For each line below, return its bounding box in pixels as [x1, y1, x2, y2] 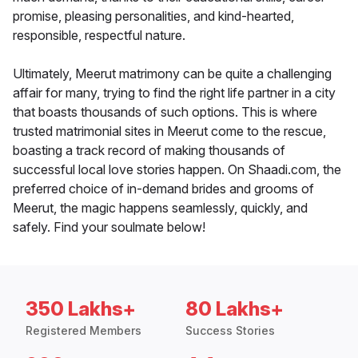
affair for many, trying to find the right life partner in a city [13, 85, 336, 101]
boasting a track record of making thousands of [13, 142, 285, 159]
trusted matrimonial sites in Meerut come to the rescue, [13, 123, 326, 140]
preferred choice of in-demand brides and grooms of [13, 181, 314, 197]
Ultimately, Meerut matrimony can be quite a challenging [13, 66, 332, 82]
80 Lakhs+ [185, 297, 284, 321]
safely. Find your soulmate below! [13, 219, 205, 236]
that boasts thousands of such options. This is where [13, 104, 317, 121]
